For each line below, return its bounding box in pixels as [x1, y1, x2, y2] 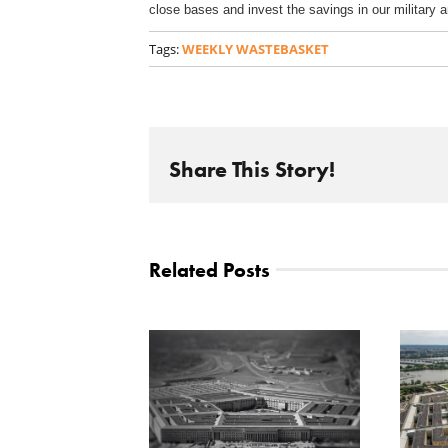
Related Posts [148, 257, 270, 282]
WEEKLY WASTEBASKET [181, 39, 329, 58]
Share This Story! [168, 156, 335, 184]
